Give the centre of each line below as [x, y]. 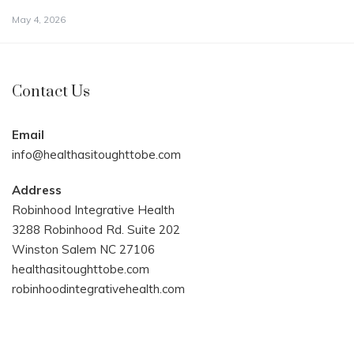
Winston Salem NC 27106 [83, 250]
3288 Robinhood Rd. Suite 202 [96, 230]
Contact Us [51, 92]
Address [37, 190]
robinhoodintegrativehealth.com [98, 289]
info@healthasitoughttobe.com [96, 155]
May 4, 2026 [39, 20]
